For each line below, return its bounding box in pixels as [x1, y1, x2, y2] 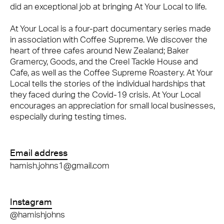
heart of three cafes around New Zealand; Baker [10, 45, 189, 55]
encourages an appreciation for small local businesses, [10, 100, 215, 110]
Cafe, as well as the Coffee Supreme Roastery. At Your [10, 67, 213, 77]
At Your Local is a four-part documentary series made [10, 23, 211, 33]
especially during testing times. [10, 111, 126, 121]
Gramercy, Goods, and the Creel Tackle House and [10, 56, 198, 66]
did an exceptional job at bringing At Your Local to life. [10, 1, 206, 11]
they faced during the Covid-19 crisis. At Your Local [10, 89, 200, 99]
